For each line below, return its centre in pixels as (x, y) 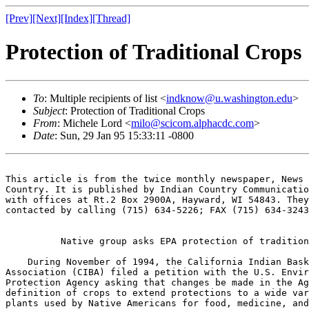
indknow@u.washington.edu (229, 98)
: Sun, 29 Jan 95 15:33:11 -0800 (124, 135)
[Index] (77, 18)
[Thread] (111, 18)
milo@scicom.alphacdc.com (192, 123)
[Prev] (19, 18)
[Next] (47, 18)
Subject (49, 110)
